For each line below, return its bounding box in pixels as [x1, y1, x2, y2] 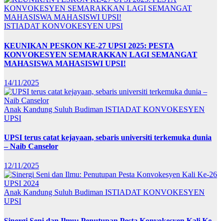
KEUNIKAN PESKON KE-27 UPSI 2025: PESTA [4, 41, 174, 50]
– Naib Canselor [4, 142, 58, 151]
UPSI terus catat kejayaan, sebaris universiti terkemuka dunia [4, 133, 212, 142]
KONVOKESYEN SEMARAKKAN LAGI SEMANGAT [4, 50, 197, 59]
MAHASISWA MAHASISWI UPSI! [4, 59, 126, 68]
